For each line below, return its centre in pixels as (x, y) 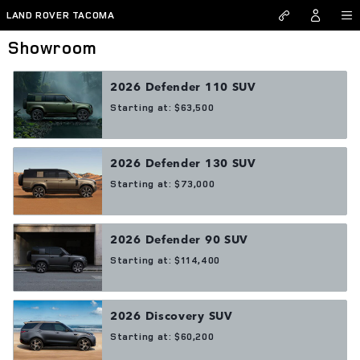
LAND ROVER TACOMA (61, 15)
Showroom (53, 47)
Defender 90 (183, 239)
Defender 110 (186, 86)
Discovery (175, 315)
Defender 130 (186, 162)
